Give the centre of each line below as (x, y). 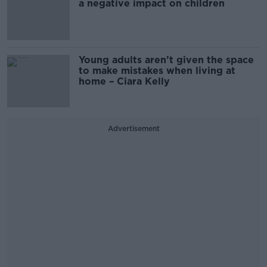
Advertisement (133, 129)
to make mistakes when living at (157, 71)
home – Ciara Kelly (124, 82)
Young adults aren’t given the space (166, 60)
